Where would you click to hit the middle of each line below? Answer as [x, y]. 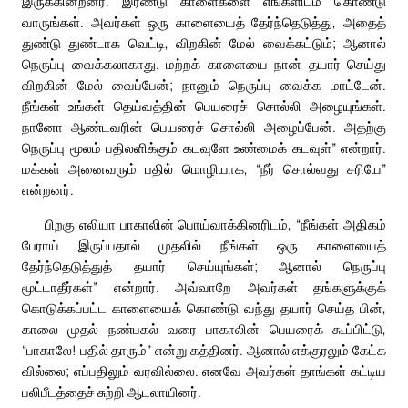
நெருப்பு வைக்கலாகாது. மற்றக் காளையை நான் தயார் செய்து [204, 64]
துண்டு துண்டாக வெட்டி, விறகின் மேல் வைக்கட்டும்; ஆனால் [204, 43]
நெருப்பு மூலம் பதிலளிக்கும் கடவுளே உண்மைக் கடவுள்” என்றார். [204, 148]
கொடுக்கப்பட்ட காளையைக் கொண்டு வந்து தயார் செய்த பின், [204, 308]
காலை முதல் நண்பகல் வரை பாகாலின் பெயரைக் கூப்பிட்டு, [204, 329]
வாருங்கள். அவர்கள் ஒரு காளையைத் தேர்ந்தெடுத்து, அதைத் [204, 22]
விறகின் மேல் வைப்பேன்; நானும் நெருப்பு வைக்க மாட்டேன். [204, 85]
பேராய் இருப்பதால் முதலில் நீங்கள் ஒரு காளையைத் [204, 245]
